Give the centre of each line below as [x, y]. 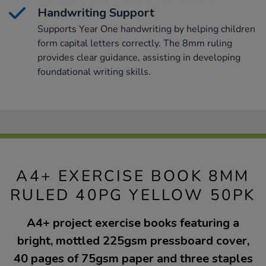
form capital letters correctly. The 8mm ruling [135, 43]
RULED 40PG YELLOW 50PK [133, 195]
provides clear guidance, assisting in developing [139, 57]
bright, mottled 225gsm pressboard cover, [133, 240]
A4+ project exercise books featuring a [133, 223]
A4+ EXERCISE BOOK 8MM [133, 176]
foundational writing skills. [94, 72]
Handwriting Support [96, 12]
